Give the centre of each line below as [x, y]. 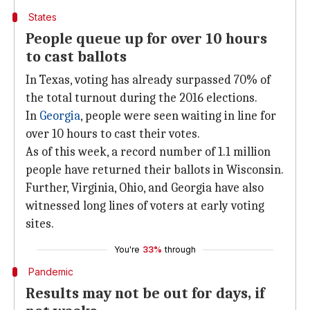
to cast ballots [76, 57]
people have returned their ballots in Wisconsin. [155, 170]
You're [127, 249]
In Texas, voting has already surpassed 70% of [148, 80]
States [42, 17]
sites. [40, 224]
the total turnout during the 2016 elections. [142, 98]
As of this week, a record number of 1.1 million [148, 152]
